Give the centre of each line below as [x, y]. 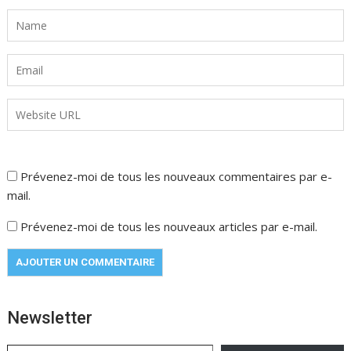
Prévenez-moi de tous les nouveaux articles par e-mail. [169, 226]
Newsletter [50, 317]
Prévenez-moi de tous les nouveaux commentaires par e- [177, 176]
